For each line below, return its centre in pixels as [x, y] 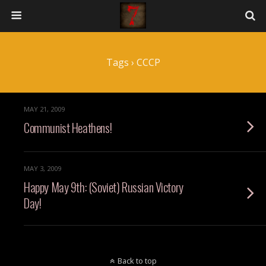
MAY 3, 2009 [42, 168]
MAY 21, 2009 [44, 109]
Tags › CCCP [133, 62]
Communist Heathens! [68, 127]
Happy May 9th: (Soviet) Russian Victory [104, 187]
